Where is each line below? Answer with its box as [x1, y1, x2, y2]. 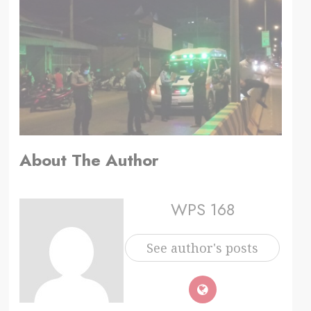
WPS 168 [170, 197, 235, 222]
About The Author [19, 148, 159, 173]
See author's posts [146, 239, 258, 257]
